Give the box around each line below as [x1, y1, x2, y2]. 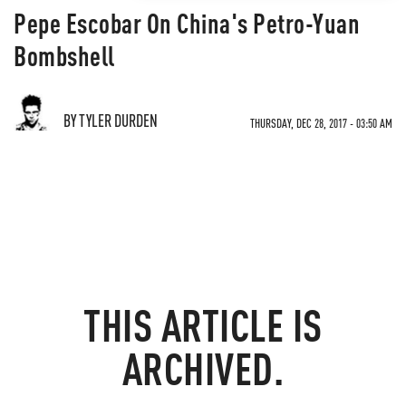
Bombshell [14, 38, 115, 72]
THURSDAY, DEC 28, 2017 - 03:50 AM [250, 115, 392, 130]
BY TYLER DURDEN [63, 110, 158, 130]
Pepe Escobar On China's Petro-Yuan [14, 5, 360, 40]
